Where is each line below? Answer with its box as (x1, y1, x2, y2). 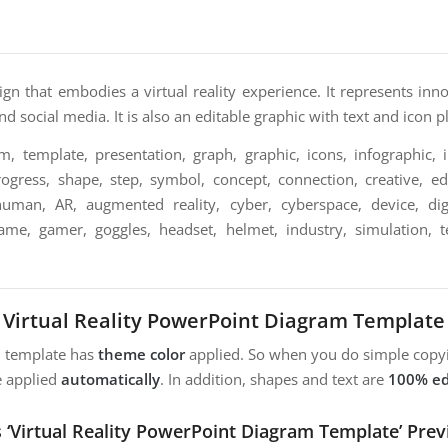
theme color (98, 344, 185, 365)
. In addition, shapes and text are (160, 369, 388, 390)
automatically (61, 369, 160, 390)
